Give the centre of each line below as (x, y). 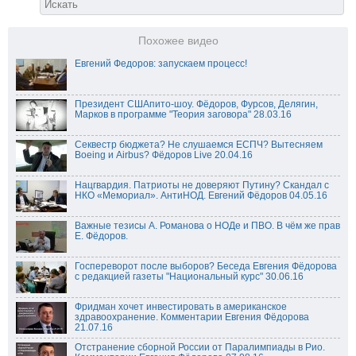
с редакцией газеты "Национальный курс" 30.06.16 (189, 277)
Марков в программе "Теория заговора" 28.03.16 (183, 115)
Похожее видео (178, 41)
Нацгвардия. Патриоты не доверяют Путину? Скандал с (202, 186)
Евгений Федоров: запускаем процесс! (161, 64)
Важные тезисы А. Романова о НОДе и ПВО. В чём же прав (207, 226)
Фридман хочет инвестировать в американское (181, 307)
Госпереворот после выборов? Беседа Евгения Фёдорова (206, 267)
